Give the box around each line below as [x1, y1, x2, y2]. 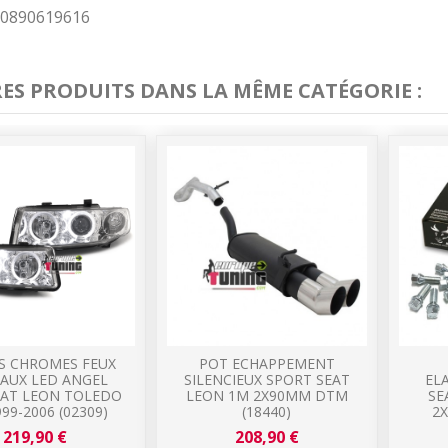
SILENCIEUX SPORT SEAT [183, 369, 350, 389]
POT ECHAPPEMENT [198, 353, 335, 373]
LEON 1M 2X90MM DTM [185, 385, 348, 405]
